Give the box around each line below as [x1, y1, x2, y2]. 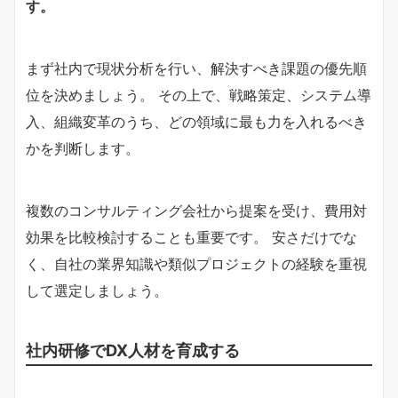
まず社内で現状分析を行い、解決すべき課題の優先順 [26, 59, 367, 77]
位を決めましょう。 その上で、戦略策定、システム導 [26, 85, 371, 104]
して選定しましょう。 [26, 281, 168, 299]
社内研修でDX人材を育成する [26, 339, 240, 360]
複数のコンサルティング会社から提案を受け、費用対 [26, 201, 367, 219]
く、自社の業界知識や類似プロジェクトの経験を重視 [26, 254, 367, 273]
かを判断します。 [26, 139, 139, 157]
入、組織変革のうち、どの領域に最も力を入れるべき [26, 112, 367, 131]
